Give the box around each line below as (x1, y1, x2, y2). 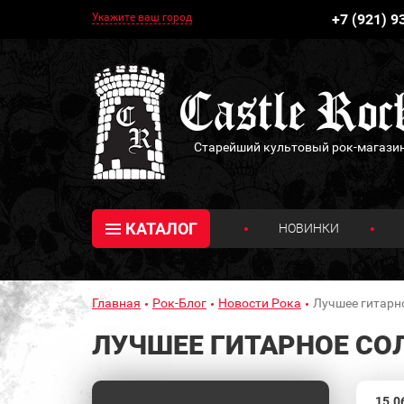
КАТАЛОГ (124, 218, 197, 238)
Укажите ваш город (92, 11, 192, 23)
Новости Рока (218, 295, 301, 310)
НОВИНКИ (279, 220, 340, 235)
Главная (92, 295, 141, 310)
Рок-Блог (152, 295, 207, 310)
